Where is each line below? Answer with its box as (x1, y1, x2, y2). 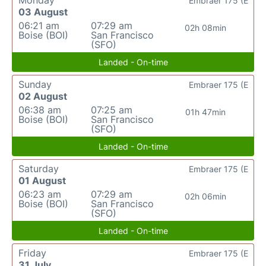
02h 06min (184, 191, 226, 202)
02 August (18, 90, 67, 103)
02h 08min (184, 23, 226, 33)
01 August (18, 175, 66, 187)
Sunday (18, 78, 52, 91)
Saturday (18, 163, 59, 175)
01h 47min (185, 107, 226, 118)
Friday (18, 247, 46, 259)
